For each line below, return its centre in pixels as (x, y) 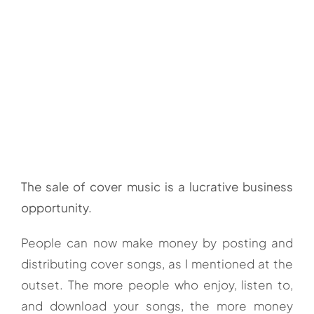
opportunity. (56, 208)
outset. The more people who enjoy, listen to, (157, 285)
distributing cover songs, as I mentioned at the (157, 264)
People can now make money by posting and (157, 243)
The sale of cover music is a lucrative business (157, 187)
